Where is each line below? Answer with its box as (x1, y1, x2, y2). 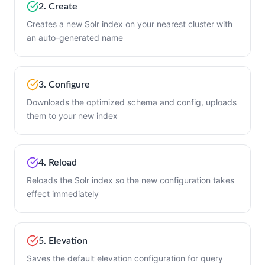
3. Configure (38, 79, 90, 89)
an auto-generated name (27, 33, 123, 43)
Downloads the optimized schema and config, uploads (27, 97, 237, 107)
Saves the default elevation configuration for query (27, 253, 223, 263)
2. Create (38, 1, 77, 11)
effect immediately (27, 189, 99, 199)
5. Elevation (38, 235, 88, 245)
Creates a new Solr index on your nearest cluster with (27, 19, 232, 29)
